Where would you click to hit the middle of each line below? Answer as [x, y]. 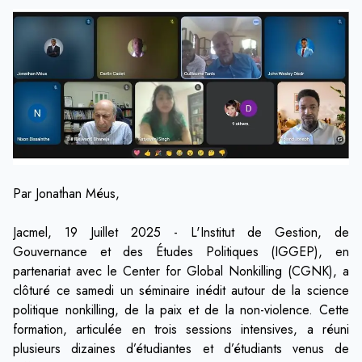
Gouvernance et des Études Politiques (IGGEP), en [181, 252]
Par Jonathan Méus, [66, 194]
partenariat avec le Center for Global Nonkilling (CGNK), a [181, 271]
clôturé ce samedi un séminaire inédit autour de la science [181, 291]
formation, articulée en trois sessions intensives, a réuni [181, 330]
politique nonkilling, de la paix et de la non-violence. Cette [181, 310]
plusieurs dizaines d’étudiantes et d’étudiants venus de [181, 349]
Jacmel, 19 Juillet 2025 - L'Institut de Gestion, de [181, 233]
